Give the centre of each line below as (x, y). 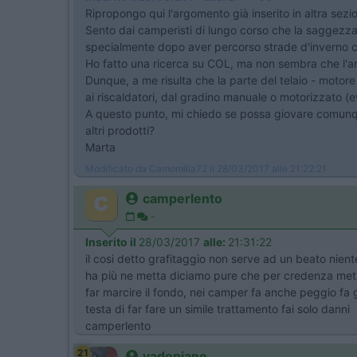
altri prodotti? (120, 130)
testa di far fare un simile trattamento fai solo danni (218, 309)
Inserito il (112, 242)
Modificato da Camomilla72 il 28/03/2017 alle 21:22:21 (206, 169)
